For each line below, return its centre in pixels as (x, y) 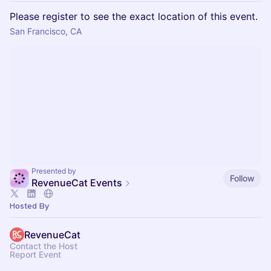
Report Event (35, 254)
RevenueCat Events (77, 183)
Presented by (54, 171)
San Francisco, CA (46, 31)
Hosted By (29, 206)
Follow (242, 178)
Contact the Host (44, 246)
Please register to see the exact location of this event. (134, 16)
